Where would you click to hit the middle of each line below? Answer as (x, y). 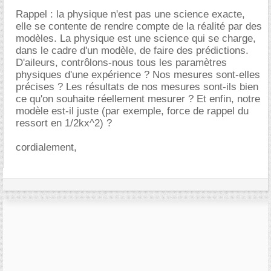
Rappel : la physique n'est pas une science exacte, (130, 14)
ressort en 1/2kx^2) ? (64, 123)
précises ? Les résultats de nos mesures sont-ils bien (137, 87)
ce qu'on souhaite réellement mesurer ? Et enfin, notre (138, 99)
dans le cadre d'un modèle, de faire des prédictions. (132, 50)
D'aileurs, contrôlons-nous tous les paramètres (121, 62)
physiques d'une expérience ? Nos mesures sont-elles (138, 74)
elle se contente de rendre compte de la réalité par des (139, 26)
